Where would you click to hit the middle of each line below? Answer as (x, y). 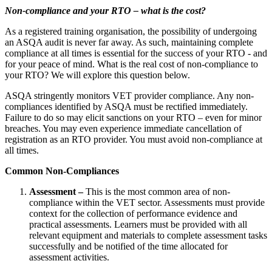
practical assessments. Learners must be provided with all (138, 224)
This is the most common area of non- (157, 191)
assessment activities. (69, 257)
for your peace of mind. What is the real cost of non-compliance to (131, 64)
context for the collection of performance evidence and (133, 213)
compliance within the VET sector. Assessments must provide (147, 202)
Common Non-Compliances (62, 171)
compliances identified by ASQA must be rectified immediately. (126, 106)
